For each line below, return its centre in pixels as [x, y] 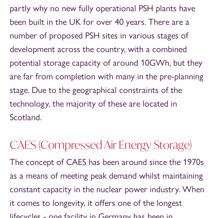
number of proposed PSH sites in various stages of [99, 36]
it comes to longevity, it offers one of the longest [96, 203]
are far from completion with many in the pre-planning [107, 76]
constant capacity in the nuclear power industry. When [107, 189]
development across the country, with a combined [98, 49]
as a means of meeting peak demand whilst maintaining [106, 176]
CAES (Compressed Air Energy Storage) [101, 145]
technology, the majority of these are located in [93, 104]
